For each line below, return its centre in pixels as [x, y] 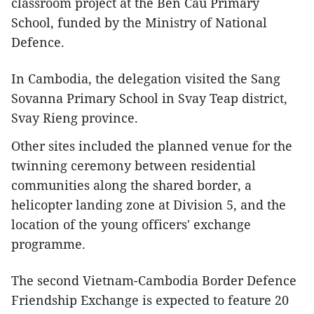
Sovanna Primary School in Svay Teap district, [149, 98]
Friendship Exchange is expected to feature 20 [150, 300]
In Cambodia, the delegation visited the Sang [146, 78]
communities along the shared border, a [131, 185]
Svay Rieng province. [75, 117]
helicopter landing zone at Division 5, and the [149, 204]
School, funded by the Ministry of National [139, 22]
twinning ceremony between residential [134, 165]
